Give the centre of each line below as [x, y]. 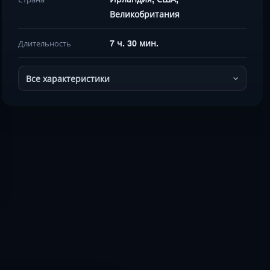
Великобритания [145, 14]
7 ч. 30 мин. [134, 43]
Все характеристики [68, 78]
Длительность [45, 43]
